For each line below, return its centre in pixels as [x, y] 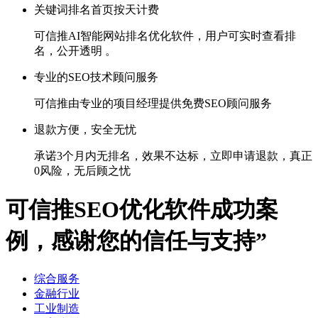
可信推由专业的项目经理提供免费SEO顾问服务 [153, 104]
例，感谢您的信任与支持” [136, 240]
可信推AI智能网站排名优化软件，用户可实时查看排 [165, 36]
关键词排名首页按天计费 [97, 10]
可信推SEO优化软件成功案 [142, 209]
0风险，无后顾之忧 [82, 171]
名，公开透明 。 [75, 51]
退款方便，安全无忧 [85, 130]
